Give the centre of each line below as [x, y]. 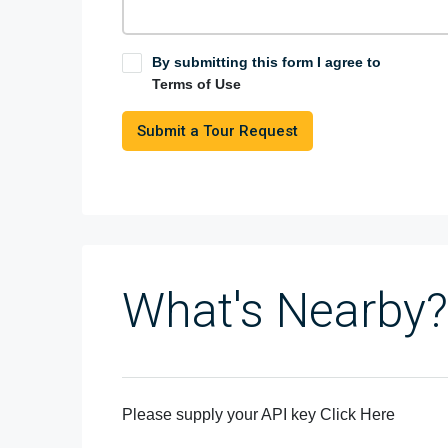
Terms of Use [196, 84]
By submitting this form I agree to [266, 62]
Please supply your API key [221, 414]
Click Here [357, 414]
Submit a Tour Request [217, 131]
